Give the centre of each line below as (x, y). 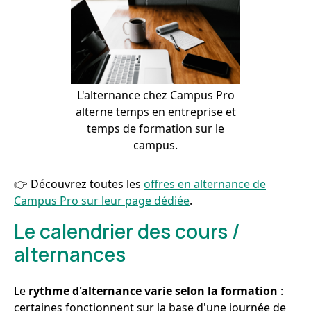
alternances (70, 254)
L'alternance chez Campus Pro (155, 95)
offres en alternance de (205, 184)
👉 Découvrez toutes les (79, 184)
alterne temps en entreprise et (155, 112)
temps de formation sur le (155, 128)
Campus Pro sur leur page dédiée (102, 201)
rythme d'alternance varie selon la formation (153, 291)
